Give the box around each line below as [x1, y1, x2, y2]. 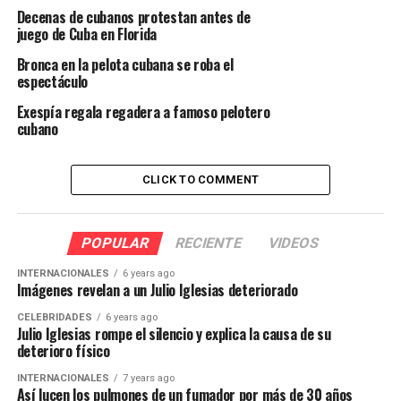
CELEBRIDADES [16, 311, 92, 323]
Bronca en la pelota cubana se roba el [16, 53, 234, 75]
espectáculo [16, 70, 89, 92]
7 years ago [122, 371, 175, 384]
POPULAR [80, 234, 152, 252]
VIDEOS [267, 234, 322, 252]
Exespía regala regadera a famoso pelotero [16, 100, 270, 123]
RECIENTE [174, 234, 245, 252]
